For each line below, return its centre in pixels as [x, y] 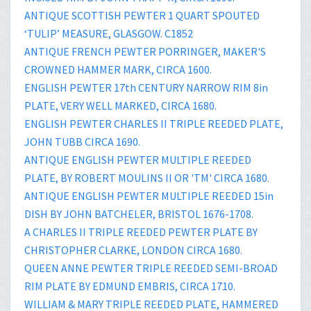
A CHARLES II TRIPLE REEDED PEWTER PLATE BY [141, 232]
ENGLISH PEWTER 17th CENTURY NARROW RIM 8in [146, 87]
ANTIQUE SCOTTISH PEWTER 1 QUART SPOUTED [142, 15]
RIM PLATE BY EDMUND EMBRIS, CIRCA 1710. [130, 286]
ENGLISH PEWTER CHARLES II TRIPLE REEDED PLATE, [154, 123]
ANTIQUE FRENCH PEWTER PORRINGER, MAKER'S [145, 51]
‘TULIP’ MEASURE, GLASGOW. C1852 [109, 33]
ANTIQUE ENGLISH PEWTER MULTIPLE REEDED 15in [149, 195]
